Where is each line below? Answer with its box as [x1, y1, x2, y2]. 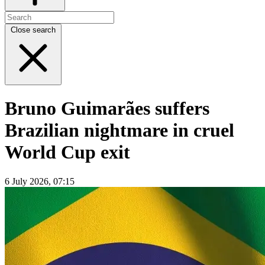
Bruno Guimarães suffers [5, 98, 209, 119]
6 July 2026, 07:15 [5, 176, 75, 186]
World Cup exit [5, 141, 130, 163]
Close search [11, 25, 56, 34]
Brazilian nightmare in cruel [5, 119, 234, 141]
